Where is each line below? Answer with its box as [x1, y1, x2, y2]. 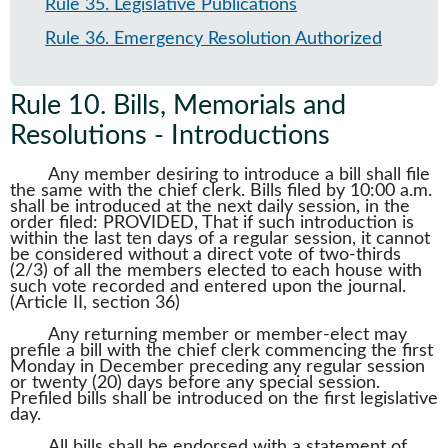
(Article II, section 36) [10, 294, 205, 312]
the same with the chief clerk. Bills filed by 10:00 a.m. [10, 182, 432, 200]
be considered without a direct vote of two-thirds [10, 246, 401, 264]
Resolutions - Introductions [10, 122, 330, 149]
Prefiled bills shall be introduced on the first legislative [10, 390, 438, 408]
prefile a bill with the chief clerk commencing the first [10, 342, 433, 360]
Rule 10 [10, 92, 100, 119]
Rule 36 [45, 30, 105, 48]
